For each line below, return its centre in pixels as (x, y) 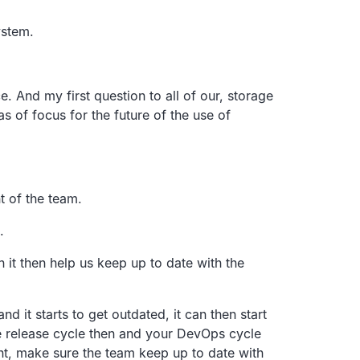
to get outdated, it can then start (170, 314)
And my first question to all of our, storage (145, 95)
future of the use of (172, 115)
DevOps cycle (219, 333)
